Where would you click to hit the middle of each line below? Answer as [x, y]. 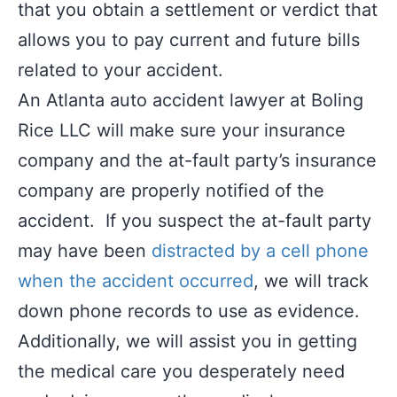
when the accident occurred [136, 281]
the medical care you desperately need [181, 371]
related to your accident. [121, 70]
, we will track [311, 281]
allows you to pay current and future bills [189, 40]
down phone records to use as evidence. [189, 311]
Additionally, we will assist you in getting [187, 341]
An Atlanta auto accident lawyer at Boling [191, 100]
